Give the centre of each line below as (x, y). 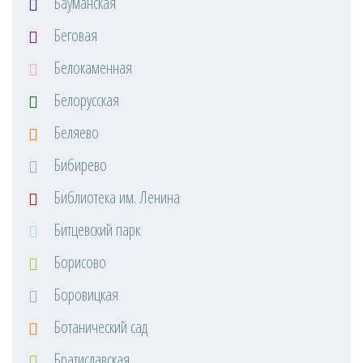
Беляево (75, 132)
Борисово (78, 262)
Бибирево (79, 165)
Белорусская (85, 100)
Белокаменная (91, 68)
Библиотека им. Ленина (115, 197)
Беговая (74, 35)
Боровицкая (84, 295)
